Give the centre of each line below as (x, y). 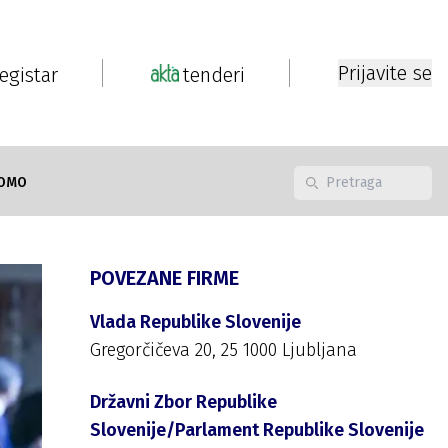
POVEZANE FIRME (164, 278)
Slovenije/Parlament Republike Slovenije (257, 430)
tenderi (214, 75)
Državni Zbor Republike (183, 402)
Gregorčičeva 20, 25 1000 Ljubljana (223, 350)
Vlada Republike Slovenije (195, 322)
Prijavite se (385, 73)
